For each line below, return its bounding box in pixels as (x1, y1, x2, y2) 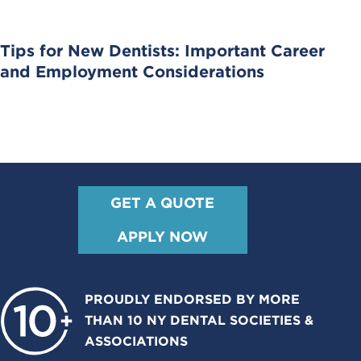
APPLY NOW (117, 228, 209, 246)
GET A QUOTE (110, 194, 215, 212)
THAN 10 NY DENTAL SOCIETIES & (85, 313, 313, 329)
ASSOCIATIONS (85, 334, 188, 350)
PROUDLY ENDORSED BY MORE (85, 292, 300, 308)
